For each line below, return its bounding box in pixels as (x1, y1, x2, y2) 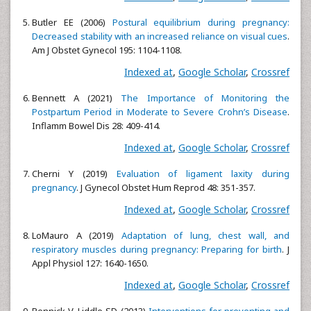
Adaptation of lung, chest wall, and (121, 228, 289, 242)
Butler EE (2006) (32, 15, 112, 28)
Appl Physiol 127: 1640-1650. (32, 256, 149, 269)
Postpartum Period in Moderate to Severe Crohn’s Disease (32, 105, 287, 118)
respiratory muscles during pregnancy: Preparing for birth (32, 242, 283, 255)
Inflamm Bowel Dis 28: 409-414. (32, 119, 160, 132)
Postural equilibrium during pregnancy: (112, 15, 289, 28)
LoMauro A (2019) (32, 228, 121, 242)
